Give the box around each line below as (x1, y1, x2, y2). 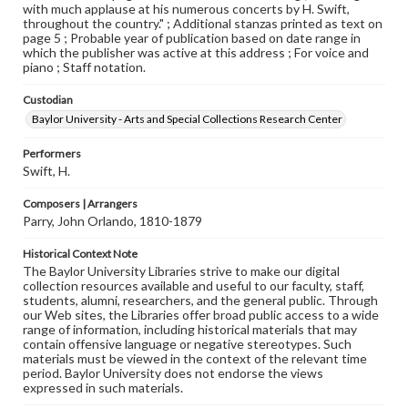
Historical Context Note (23, 247, 138, 260)
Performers (23, 147, 81, 160)
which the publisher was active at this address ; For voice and (23, 45, 369, 60)
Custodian (23, 93, 73, 107)
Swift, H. (23, 163, 70, 178)
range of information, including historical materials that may (23, 321, 357, 337)
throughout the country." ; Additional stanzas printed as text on (23, 15, 382, 31)
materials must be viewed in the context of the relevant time (23, 351, 367, 366)
